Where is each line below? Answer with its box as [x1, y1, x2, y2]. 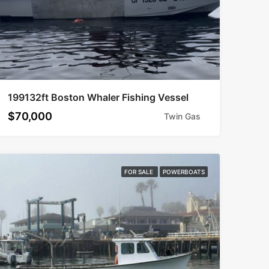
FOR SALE [124, 168, 155, 175]
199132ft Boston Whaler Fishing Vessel [7, 91, 189, 103]
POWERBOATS [162, 168, 205, 175]
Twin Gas [163, 111, 201, 121]
